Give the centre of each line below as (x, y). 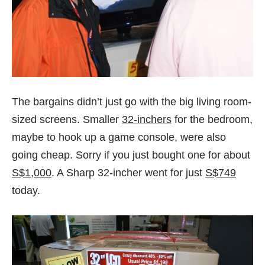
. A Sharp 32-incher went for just (128, 172)
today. (26, 190)
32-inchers (147, 119)
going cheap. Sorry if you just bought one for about (131, 155)
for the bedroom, (212, 119)
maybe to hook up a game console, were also (119, 137)
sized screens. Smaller (67, 119)
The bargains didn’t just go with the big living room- (132, 101)
